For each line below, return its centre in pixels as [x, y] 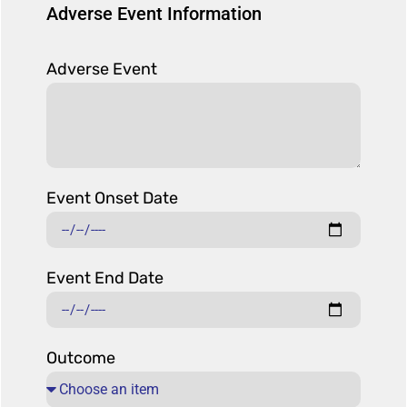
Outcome [81, 358]
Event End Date [105, 278]
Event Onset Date [112, 199]
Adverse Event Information [154, 14]
